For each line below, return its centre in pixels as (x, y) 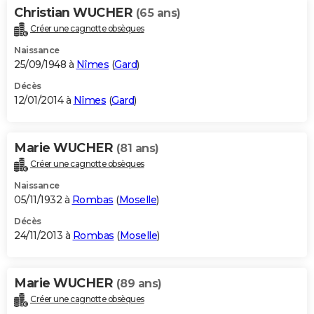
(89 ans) (139, 284)
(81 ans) (137, 149)
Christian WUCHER (75, 13)
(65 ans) (158, 13)
